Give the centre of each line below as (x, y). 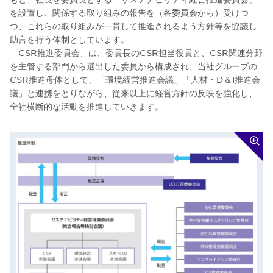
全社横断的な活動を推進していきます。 (87, 106)
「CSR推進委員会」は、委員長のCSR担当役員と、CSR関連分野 (136, 52)
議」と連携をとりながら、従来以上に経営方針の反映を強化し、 (133, 93)
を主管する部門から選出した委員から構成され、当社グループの (133, 66)
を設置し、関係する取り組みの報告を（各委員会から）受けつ (129, 12)
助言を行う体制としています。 (69, 39)
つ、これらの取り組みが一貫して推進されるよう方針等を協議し (133, 26)
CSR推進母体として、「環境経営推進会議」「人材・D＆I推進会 (135, 79)
